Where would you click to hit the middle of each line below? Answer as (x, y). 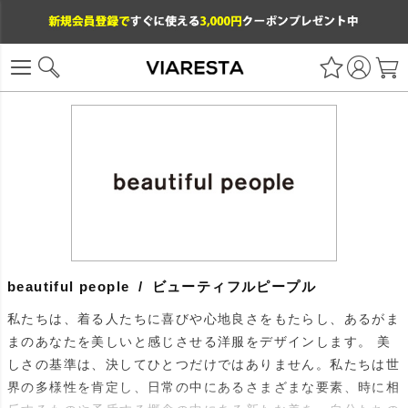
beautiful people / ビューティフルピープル (162, 286)
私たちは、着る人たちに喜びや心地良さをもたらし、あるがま (204, 318)
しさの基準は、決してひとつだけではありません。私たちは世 (204, 364)
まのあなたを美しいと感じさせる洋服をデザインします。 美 (199, 341)
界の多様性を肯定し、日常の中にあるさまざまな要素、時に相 (204, 387)
